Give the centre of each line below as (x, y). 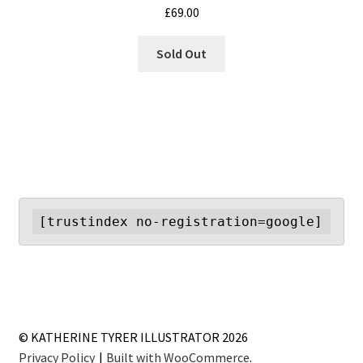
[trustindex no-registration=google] (181, 222)
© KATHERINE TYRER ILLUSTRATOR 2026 (133, 337)
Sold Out (181, 53)
